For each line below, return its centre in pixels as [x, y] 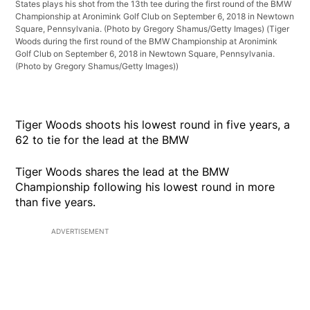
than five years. [56, 202]
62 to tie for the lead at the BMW [102, 139]
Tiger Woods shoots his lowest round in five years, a [153, 124]
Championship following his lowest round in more [145, 186]
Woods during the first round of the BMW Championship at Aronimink [147, 41]
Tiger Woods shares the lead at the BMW [122, 171]
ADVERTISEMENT [80, 231]
